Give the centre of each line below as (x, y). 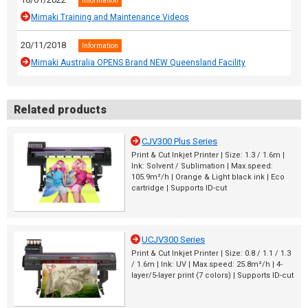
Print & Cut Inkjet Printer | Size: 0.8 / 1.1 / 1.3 (211, 253)
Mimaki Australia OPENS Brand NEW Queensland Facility (138, 62)
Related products (60, 109)
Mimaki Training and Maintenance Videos (110, 17)
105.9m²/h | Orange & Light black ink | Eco (208, 177)
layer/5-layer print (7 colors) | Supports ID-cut (212, 275)
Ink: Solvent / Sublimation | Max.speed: (202, 166)
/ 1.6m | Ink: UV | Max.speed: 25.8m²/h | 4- (207, 264)
